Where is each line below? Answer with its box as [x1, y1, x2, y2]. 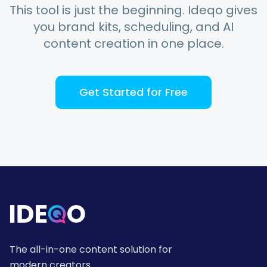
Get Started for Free [79, 85, 188, 100]
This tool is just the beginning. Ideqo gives [10, 2, 257, 18]
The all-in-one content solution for [10, 243, 172, 256]
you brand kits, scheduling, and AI [33, 18, 234, 35]
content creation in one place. [43, 35, 224, 52]
